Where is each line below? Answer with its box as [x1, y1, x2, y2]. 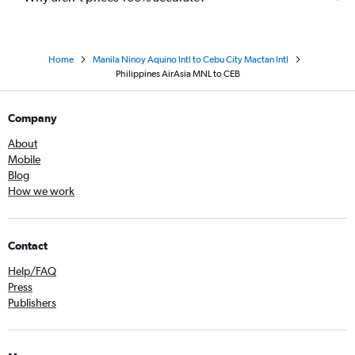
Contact [8, 239, 48, 252]
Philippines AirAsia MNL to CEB [115, 68, 240, 79]
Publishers [8, 296, 56, 309]
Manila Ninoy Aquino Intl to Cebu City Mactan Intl [92, 54, 288, 65]
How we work [8, 185, 74, 197]
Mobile [8, 153, 40, 166]
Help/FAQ [8, 265, 56, 277]
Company [8, 112, 57, 124]
